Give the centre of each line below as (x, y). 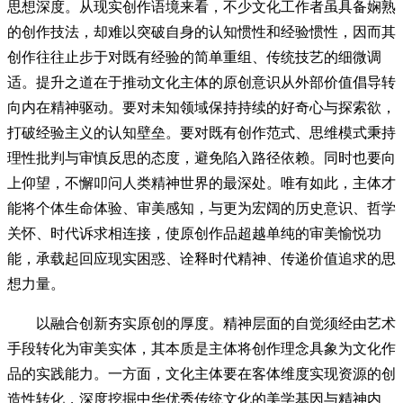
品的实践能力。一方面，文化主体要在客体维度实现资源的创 (201, 374)
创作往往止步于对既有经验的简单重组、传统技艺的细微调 (194, 57)
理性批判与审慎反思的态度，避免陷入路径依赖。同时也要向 (201, 158)
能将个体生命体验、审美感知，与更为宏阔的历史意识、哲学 (201, 208)
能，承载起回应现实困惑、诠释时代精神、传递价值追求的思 (201, 259)
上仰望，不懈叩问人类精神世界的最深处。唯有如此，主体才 (201, 183)
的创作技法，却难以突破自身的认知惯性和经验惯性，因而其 (201, 32)
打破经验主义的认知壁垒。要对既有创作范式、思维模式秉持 (201, 133)
